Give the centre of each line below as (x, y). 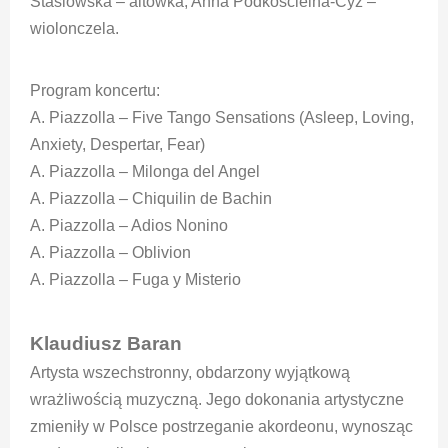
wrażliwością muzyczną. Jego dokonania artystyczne (217, 399)
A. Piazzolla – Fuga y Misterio (135, 279)
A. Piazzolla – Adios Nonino (129, 225)
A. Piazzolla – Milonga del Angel (145, 171)
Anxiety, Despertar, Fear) (117, 144)
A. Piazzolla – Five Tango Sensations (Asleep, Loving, (222, 117)
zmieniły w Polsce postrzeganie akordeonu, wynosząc (221, 426)
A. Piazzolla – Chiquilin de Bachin (151, 198)
